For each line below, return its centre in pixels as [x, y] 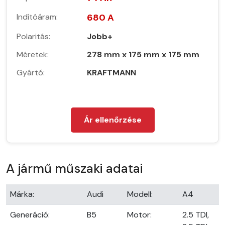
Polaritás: [33, 36]
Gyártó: [31, 72]
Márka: [22, 194]
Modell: [140, 194]
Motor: [139, 214]
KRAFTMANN [111, 72]
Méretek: [33, 54]
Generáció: [30, 214]
